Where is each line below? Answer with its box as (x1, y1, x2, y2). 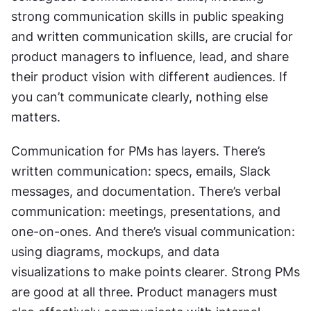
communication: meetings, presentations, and (11, 203, 280, 219)
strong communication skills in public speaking (11, 8, 284, 24)
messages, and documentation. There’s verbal (11, 183, 280, 199)
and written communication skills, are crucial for (11, 28, 293, 44)
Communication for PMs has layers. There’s (11, 143, 265, 158)
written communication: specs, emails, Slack (11, 163, 271, 178)
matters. (11, 109, 60, 124)
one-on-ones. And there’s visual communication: (11, 224, 295, 239)
